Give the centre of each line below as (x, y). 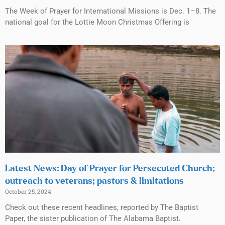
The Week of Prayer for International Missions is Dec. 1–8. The (110, 11)
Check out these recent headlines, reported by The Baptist (102, 208)
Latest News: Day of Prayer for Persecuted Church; (110, 169)
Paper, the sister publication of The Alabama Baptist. (93, 219)
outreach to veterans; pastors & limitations (94, 182)
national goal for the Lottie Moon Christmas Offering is (97, 22)
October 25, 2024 (28, 192)
